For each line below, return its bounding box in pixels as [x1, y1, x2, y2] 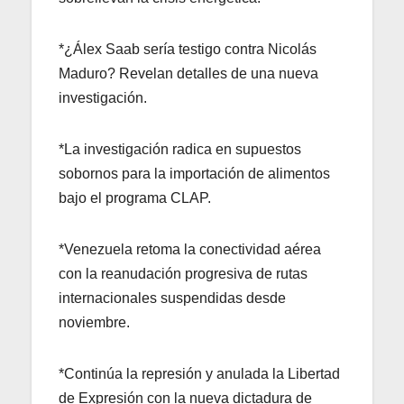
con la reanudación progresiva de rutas [59, 265, 308, 281]
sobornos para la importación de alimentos [59, 165, 330, 181]
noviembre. [59, 314, 130, 330]
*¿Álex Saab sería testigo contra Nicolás [59, 41, 317, 57]
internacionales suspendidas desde [59, 289, 286, 306]
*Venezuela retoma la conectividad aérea [59, 241, 321, 257]
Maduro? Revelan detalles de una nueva [59, 65, 318, 81]
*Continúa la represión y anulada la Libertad [59, 365, 340, 381]
